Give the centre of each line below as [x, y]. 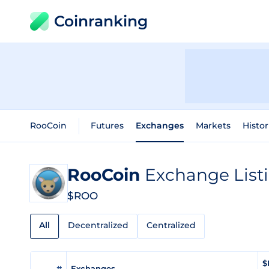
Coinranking [101, 21]
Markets [213, 125]
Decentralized [98, 225]
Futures [107, 125]
